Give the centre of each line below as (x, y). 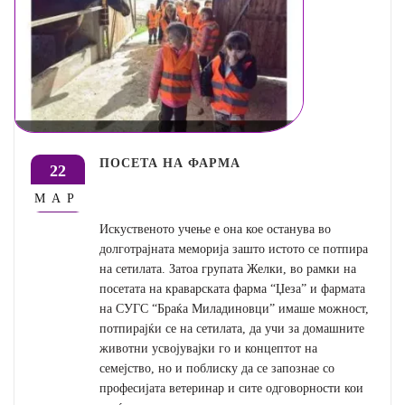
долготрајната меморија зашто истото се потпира (234, 248)
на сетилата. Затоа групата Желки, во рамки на (228, 268)
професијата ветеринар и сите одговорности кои (232, 387)
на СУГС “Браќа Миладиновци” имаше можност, (235, 308)
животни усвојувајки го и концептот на (209, 348)
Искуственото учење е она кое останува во (216, 228)
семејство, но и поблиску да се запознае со (217, 367)
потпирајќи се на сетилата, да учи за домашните (232, 328)
